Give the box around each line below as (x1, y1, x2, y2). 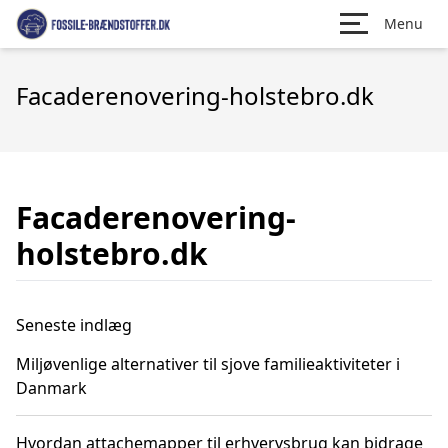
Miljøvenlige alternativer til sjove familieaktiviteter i (16, 353, 400, 375)
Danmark (16, 377, 87, 399)
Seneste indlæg (16, 314, 132, 336)
